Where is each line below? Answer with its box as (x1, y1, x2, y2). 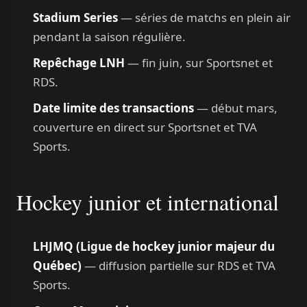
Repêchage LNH (33, 55, 125, 71)
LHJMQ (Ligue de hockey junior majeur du (33, 238, 275, 254)
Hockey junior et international (16, 187, 279, 217)
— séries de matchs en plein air (118, 10, 291, 25)
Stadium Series (33, 10, 118, 25)
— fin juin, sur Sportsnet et (125, 55, 273, 71)
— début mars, (194, 100, 278, 116)
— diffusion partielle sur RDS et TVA (82, 258, 275, 273)
